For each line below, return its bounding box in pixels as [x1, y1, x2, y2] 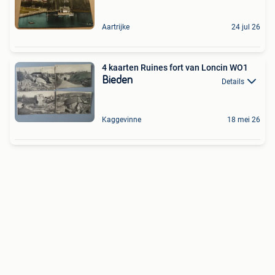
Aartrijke [102, 23, 130, 32]
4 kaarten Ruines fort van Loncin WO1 [102, 63, 248, 73]
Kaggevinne [102, 115, 141, 125]
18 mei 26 [227, 115, 260, 125]
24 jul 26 [231, 23, 260, 32]
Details [222, 77, 244, 86]
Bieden [102, 75, 133, 87]
